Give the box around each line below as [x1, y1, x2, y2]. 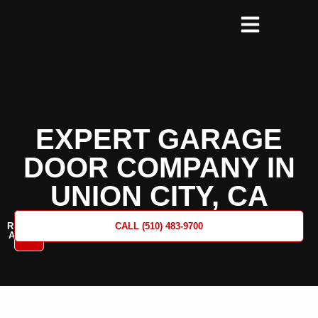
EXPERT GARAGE [35, 124, 283, 155]
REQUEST [6, 221, 52, 231]
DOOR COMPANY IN [23, 152, 295, 183]
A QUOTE [8, 230, 50, 241]
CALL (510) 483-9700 [115, 221, 203, 231]
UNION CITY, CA [50, 180, 268, 212]
